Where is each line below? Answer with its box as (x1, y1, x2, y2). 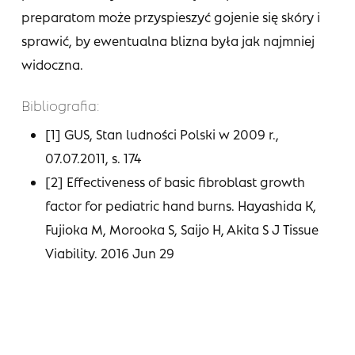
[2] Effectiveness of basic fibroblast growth (44, 174, 305, 190)
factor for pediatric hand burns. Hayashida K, (44, 197, 316, 214)
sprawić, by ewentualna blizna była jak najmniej (21, 32, 315, 49)
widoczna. (21, 56, 83, 73)
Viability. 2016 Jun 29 (44, 245, 174, 261)
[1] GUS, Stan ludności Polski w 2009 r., (44, 126, 279, 143)
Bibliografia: (21, 97, 100, 115)
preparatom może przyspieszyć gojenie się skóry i (21, 9, 320, 25)
